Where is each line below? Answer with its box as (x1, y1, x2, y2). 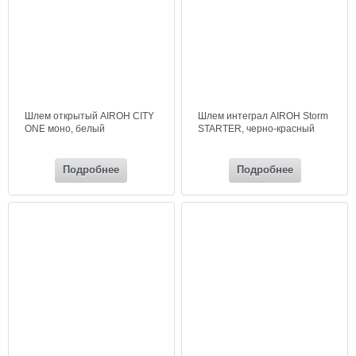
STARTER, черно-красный (198, 123, 315, 135)
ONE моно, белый (25, 123, 106, 135)
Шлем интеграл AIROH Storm (198, 110, 329, 122)
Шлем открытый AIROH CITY (25, 110, 155, 122)
